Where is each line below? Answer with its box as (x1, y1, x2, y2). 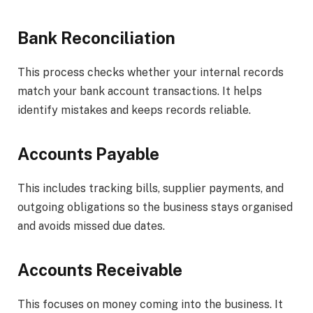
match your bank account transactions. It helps (17, 84, 262, 98)
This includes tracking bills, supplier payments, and (17, 182, 284, 196)
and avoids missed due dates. (17, 219, 165, 233)
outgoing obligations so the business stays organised (17, 201, 293, 214)
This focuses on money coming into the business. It (17, 298, 283, 312)
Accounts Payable (17, 144, 159, 164)
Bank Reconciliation (17, 28, 175, 48)
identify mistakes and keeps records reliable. (17, 103, 251, 117)
